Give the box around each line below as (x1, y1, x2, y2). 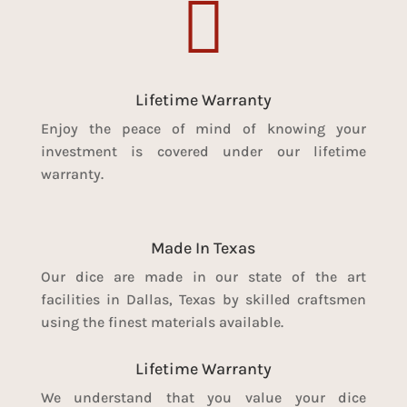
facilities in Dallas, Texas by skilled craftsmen (40, 291, 367, 309)
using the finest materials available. (40, 313, 283, 332)
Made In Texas (151, 238, 256, 259)
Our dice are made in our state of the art (40, 268, 367, 286)
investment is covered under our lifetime (40, 143, 367, 161)
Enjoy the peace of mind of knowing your (40, 120, 367, 138)
